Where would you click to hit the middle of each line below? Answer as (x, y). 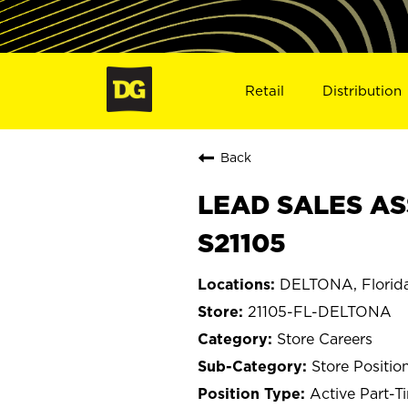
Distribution (362, 90)
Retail (264, 90)
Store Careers (325, 338)
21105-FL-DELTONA (320, 311)
